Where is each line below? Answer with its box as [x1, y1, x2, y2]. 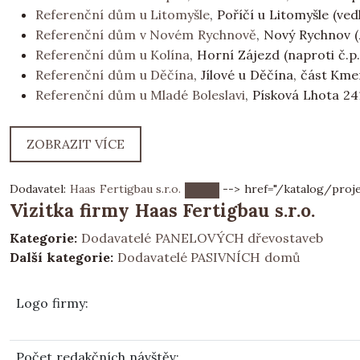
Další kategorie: [10, 248, 113, 265]
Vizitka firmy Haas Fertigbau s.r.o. [10, 198, 316, 222]
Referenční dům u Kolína [35, 47, 190, 63]
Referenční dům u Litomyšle [35, 6, 211, 22]
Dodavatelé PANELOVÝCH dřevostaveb [80, 229, 324, 246]
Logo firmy [16, 294, 85, 311]
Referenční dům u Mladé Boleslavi [35, 87, 246, 103]
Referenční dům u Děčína [35, 67, 194, 83]
